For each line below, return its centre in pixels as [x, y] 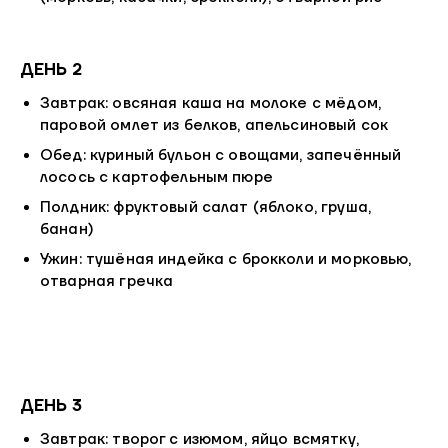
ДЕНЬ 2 [51, 69]
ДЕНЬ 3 [51, 405]
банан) [67, 230]
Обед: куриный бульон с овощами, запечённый [221, 156]
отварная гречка [107, 282]
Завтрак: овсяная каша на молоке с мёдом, [210, 104]
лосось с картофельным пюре [156, 178]
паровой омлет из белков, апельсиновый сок [214, 126]
